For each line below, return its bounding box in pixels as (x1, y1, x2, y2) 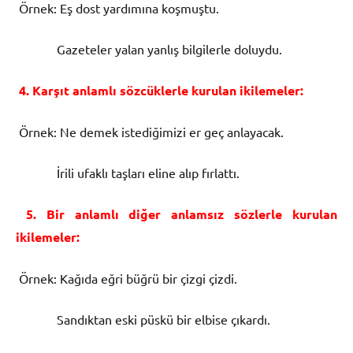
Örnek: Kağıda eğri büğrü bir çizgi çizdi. (16, 269, 237, 286)
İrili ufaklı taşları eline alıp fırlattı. (16, 164, 240, 180)
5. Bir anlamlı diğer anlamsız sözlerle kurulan (16, 205, 337, 222)
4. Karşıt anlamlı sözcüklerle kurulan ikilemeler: (16, 81, 303, 98)
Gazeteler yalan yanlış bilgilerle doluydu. (16, 40, 282, 57)
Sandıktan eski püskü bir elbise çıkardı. (16, 310, 270, 327)
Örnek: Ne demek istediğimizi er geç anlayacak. (16, 123, 284, 139)
